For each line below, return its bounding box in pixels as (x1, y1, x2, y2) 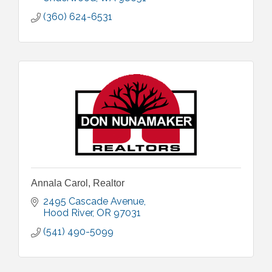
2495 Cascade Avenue (43, 195, 144, 207)
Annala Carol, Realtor (31, 178, 124, 188)
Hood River (43, 207, 92, 219)
